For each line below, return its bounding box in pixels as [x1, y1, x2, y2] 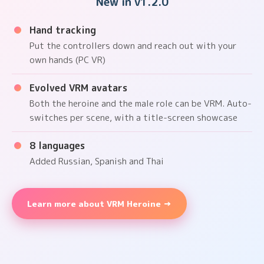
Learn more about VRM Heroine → [27, 198, 171, 210]
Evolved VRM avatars [29, 81, 127, 95]
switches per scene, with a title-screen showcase [29, 111, 237, 124]
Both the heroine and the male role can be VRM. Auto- [29, 97, 252, 110]
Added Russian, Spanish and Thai [29, 155, 164, 168]
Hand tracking [29, 24, 96, 37]
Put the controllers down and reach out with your [29, 39, 236, 52]
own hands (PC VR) [29, 54, 105, 67]
